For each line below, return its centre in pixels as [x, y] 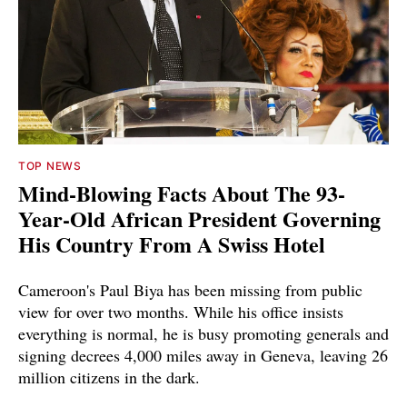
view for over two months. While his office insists [181, 312]
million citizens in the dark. [109, 377]
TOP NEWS [50, 166]
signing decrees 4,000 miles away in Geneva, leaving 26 [203, 356]
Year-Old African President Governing [199, 219]
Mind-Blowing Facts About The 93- [182, 194]
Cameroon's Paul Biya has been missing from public [190, 290]
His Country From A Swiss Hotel [172, 244]
